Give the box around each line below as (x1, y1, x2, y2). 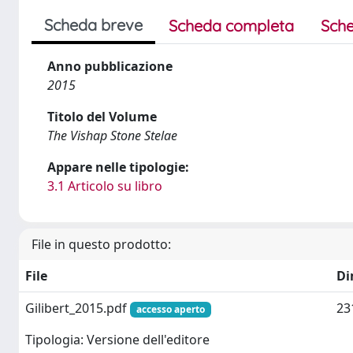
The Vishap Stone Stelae (47, 127, 177, 144)
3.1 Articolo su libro (47, 177, 162, 195)
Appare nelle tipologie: (47, 158, 189, 176)
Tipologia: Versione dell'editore (25, 331, 210, 349)
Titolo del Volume (47, 108, 157, 125)
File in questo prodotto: (32, 236, 171, 253)
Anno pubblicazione (47, 58, 173, 75)
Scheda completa (169, 16, 294, 35)
